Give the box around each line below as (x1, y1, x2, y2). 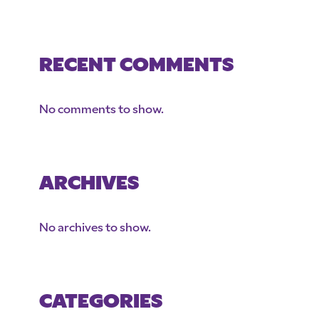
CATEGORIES (39, 293, 162, 313)
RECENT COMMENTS (39, 57, 234, 76)
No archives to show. (39, 223, 151, 234)
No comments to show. (39, 105, 164, 116)
